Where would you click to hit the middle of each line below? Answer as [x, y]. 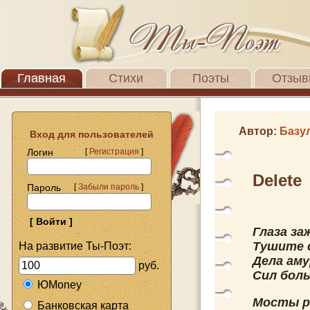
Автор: [259, 131]
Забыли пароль [109, 187]
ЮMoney [60, 284]
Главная [42, 78]
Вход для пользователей [86, 134]
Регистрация [114, 152]
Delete [277, 180]
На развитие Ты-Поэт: [75, 246]
